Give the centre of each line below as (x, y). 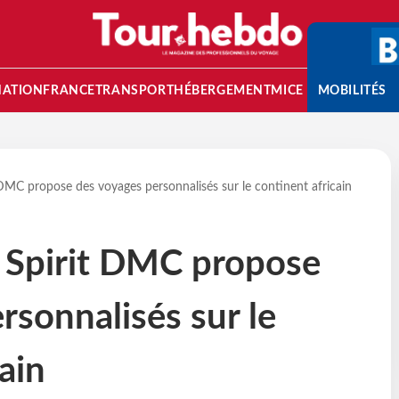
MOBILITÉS (352, 90)
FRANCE (69, 90)
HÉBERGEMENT (223, 90)
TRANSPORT (134, 90)
